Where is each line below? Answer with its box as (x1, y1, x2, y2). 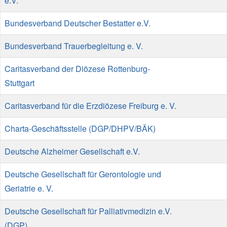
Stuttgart (5, 77, 34, 89)
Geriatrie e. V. (5, 182, 53, 194)
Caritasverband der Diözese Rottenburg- (5, 62, 150, 74)
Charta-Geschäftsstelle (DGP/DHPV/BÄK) (5, 122, 156, 134)
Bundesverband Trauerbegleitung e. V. (5, 40, 143, 52)
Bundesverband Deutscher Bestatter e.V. (5, 17, 150, 29)
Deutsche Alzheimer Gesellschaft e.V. (5, 145, 140, 157)
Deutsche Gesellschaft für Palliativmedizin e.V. (5, 205, 172, 217)
